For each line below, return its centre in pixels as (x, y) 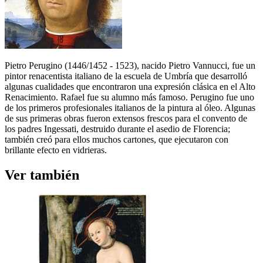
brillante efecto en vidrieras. (56, 150)
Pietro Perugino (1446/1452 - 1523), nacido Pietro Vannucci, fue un (130, 66)
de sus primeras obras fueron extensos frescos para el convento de (126, 119)
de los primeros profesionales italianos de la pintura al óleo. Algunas (130, 108)
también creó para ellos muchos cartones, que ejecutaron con (117, 140)
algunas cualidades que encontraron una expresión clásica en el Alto (130, 87)
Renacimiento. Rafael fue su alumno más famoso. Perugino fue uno (129, 97)
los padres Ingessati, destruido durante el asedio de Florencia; (117, 129)
